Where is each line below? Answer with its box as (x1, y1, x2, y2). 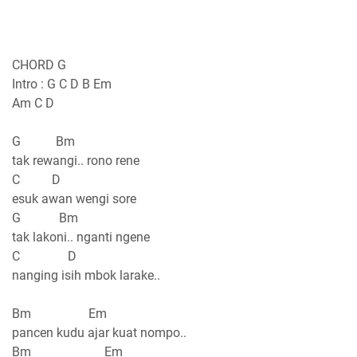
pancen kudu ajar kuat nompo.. (12, 324, 186, 340)
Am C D (12, 95, 57, 111)
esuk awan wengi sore (12, 190, 136, 206)
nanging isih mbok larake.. (12, 267, 160, 283)
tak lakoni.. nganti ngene (12, 229, 150, 245)
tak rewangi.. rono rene (12, 152, 139, 168)
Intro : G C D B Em (12, 76, 112, 92)
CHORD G (12, 57, 66, 73)
